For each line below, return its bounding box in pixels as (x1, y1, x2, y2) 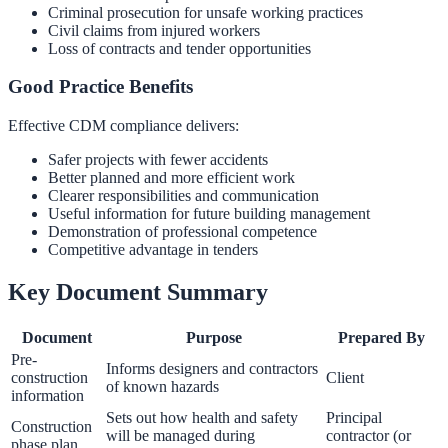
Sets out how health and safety (106, 408, 298, 426)
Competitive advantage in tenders (48, 241, 258, 259)
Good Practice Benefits (8, 76, 193, 98)
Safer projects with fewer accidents (48, 151, 268, 169)
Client (326, 368, 364, 386)
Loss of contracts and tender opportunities (48, 39, 311, 57)
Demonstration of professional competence (48, 223, 317, 241)
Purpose (186, 328, 242, 346)
